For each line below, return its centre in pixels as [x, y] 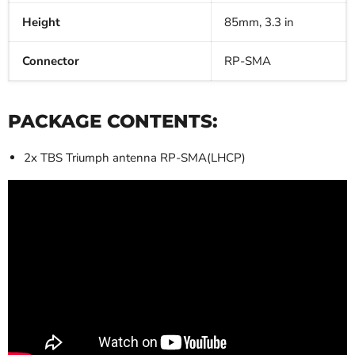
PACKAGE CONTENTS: [113, 122]
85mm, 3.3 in [259, 23]
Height [41, 23]
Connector [51, 61]
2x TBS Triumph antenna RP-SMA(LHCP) [135, 158]
